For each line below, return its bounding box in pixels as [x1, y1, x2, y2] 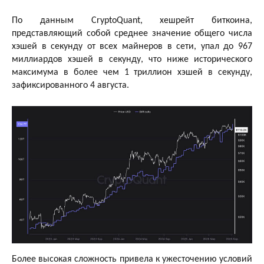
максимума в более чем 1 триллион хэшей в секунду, [12, 67, 252, 77]
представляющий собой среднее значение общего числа [12, 28, 252, 38]
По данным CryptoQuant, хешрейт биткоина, [12, 15, 252, 25]
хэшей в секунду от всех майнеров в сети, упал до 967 [12, 41, 252, 51]
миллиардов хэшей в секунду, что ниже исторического [12, 54, 252, 64]
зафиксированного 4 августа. [12, 80, 129, 90]
